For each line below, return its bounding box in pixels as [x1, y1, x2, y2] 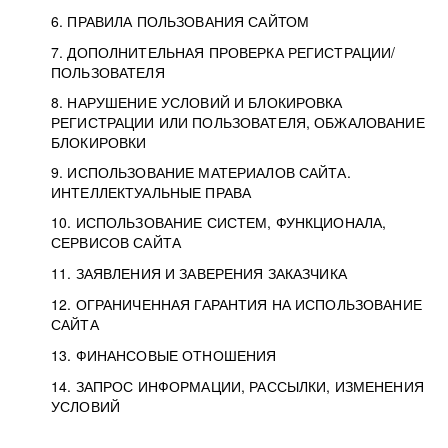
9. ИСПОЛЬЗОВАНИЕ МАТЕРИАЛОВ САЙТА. [51, 162, 351, 182]
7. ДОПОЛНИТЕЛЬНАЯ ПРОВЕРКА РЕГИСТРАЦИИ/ [51, 42, 396, 62]
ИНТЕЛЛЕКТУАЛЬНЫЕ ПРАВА [51, 182, 252, 202]
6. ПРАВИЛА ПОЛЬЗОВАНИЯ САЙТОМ [51, 11, 310, 31]
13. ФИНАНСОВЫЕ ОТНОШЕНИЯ [51, 345, 277, 365]
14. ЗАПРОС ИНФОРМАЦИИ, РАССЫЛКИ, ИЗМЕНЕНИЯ [51, 376, 424, 396]
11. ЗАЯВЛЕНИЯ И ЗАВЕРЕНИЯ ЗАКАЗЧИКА [51, 263, 347, 283]
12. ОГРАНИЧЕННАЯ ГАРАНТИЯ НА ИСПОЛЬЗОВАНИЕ [51, 294, 422, 314]
